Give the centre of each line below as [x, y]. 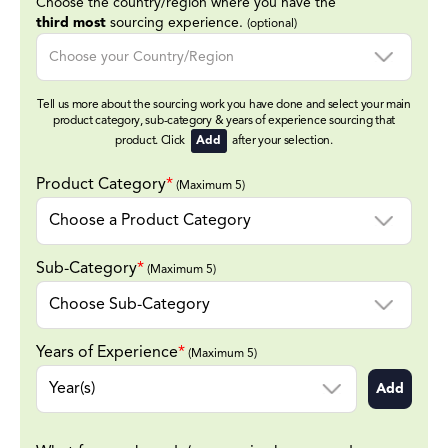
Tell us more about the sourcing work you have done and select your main [224, 105]
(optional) [272, 24]
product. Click [151, 141]
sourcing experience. [176, 23]
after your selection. [281, 141]
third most [71, 23]
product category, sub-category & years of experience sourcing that [224, 121]
